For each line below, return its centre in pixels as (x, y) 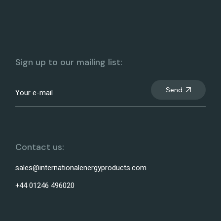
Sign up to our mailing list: (69, 62)
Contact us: (40, 147)
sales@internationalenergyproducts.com (81, 168)
